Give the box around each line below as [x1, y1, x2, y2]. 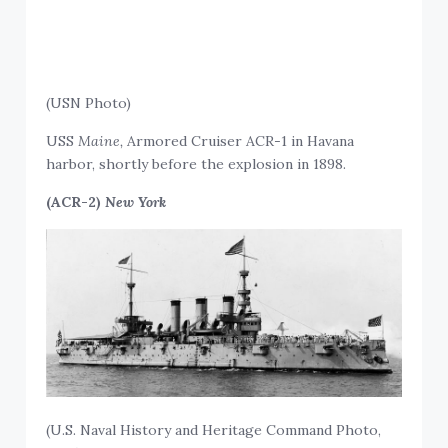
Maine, [78, 131, 124, 150]
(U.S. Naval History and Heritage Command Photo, [46, 421, 382, 440]
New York [105, 192, 167, 211]
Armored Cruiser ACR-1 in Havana [123, 131, 355, 150]
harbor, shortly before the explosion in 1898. [46, 154, 347, 173]
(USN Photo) [46, 93, 132, 112]
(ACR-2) [46, 192, 106, 211]
